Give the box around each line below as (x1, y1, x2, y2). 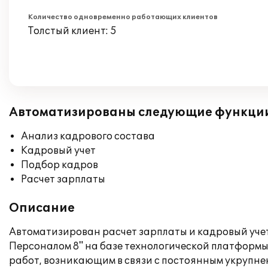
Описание (9, 201, 75, 215)
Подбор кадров (21, 159, 98, 171)
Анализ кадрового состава (21, 130, 155, 142)
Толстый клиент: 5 (28, 25, 117, 37)
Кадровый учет (21, 145, 96, 157)
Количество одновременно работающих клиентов (28, 13, 218, 21)
